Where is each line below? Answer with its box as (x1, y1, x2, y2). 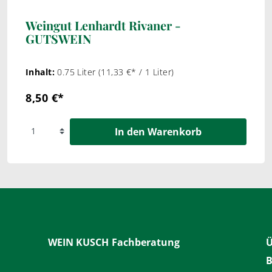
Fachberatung (111, 236, 180, 249)
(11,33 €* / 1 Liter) (98, 66, 174, 78)
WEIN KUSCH (47, 236, 109, 249)
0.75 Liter (57, 66, 98, 78)
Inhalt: (25, 66, 58, 78)
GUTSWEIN (25, 30, 91, 47)
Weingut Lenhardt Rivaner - (25, 17, 181, 33)
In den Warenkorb (114, 125, 202, 138)
